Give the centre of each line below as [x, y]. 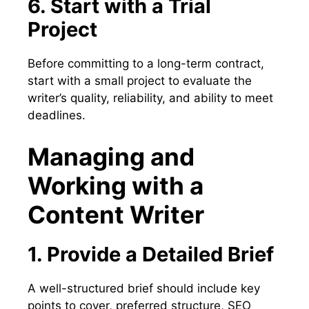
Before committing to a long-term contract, [146, 64]
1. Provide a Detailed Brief [151, 254]
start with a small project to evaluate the [140, 81]
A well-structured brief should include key [144, 288]
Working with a [116, 185]
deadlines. [57, 116]
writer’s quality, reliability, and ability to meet [150, 98]
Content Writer [116, 214]
